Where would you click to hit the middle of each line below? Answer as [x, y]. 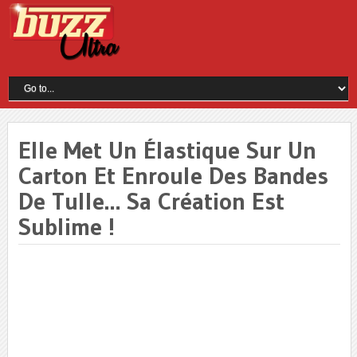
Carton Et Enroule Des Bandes [173, 175]
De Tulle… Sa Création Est [151, 201]
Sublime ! [66, 226]
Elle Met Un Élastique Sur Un [167, 150]
